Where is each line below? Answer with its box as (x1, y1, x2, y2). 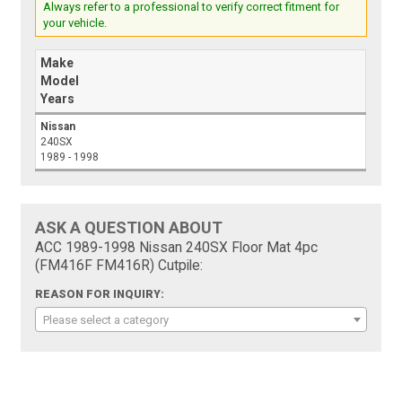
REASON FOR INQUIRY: (35, 288, 165, 301)
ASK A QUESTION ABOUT (35, 218, 223, 238)
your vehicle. (43, 16, 108, 31)
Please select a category (43, 313, 170, 328)
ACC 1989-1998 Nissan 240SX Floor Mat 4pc (35, 240, 319, 257)
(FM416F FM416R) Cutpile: (35, 258, 204, 275)
